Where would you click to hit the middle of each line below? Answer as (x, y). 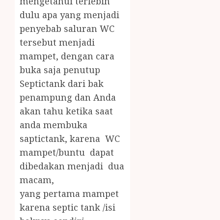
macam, (37, 180)
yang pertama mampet (69, 194)
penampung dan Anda (68, 97)
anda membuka (54, 125)
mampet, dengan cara (67, 56)
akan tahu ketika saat (66, 111)
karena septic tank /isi (68, 207)
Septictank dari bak (62, 84)
